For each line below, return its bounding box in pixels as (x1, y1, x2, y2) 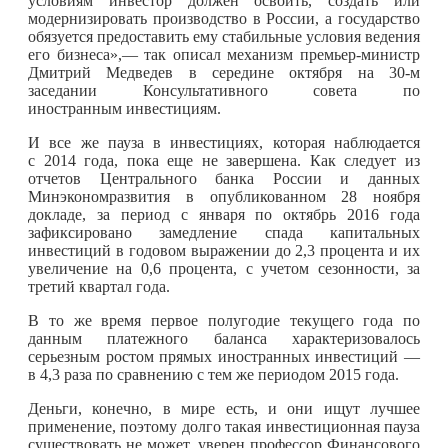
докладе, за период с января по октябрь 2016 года (28, 205, 420, 223)
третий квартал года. (28, 277, 170, 295)
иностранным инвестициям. (28, 99, 221, 117)
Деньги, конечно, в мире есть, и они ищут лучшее (28, 399, 420, 417)
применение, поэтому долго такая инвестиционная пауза (28, 417, 420, 435)
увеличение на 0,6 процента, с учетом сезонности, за (28, 259, 420, 277)
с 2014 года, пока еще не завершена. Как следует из (28, 151, 420, 169)
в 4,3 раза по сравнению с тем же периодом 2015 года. (28, 365, 399, 383)
